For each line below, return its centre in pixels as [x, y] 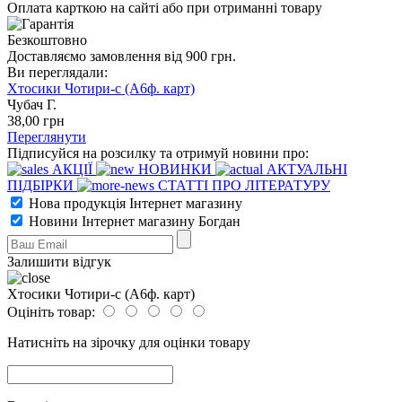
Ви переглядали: [57, 72]
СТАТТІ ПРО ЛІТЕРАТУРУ [242, 185]
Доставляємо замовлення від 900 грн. [122, 56]
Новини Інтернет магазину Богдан [133, 221]
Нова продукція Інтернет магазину [134, 203]
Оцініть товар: [51, 311]
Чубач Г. [32, 104]
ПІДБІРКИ [42, 185]
